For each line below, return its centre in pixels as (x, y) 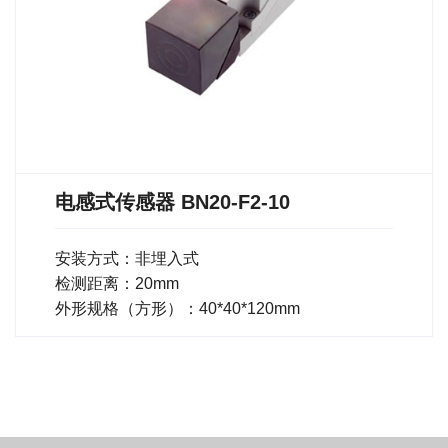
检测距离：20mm (117, 283)
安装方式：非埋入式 (127, 258)
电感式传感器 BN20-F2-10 (172, 201)
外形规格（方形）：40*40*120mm (177, 308)
